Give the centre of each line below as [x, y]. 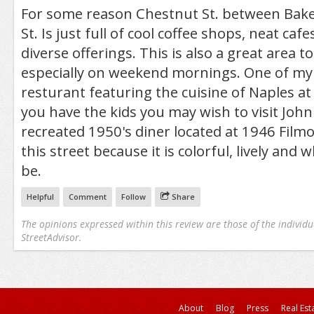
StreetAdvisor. [51, 238]
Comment [87, 197]
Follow [133, 197]
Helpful [40, 197]
